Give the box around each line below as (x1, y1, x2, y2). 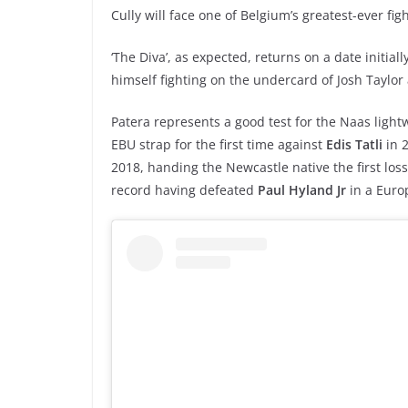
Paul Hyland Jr (258, 181, 346, 199)
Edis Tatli (326, 136, 382, 154)
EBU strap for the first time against (111, 136, 326, 154)
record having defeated (111, 181, 258, 199)
